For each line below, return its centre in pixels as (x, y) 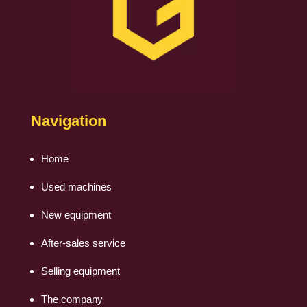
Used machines (76, 187)
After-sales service (83, 243)
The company (72, 299)
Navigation (68, 121)
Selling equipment (80, 271)
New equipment (76, 215)
